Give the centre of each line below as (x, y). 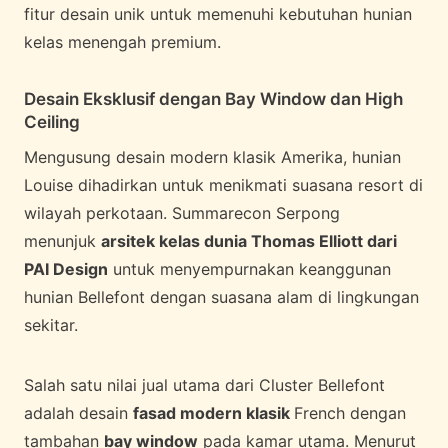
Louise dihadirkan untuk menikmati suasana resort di (223, 184)
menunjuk (62, 240)
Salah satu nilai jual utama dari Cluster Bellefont (204, 384)
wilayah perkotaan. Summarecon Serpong (182, 212)
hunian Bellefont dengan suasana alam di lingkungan (221, 296)
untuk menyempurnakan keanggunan (249, 268)
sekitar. (51, 324)
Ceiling (52, 122)
